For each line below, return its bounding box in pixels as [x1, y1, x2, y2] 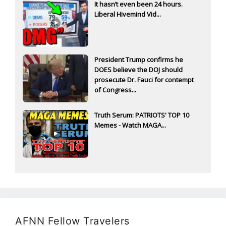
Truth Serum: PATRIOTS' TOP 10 [94, 110, 189, 120]
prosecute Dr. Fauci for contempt [94, 75, 194, 84]
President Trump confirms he [94, 54, 183, 64]
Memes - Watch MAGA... [94, 120, 166, 130]
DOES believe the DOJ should [94, 65, 183, 74]
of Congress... [94, 85, 136, 94]
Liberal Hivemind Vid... [94, 9, 161, 19]
